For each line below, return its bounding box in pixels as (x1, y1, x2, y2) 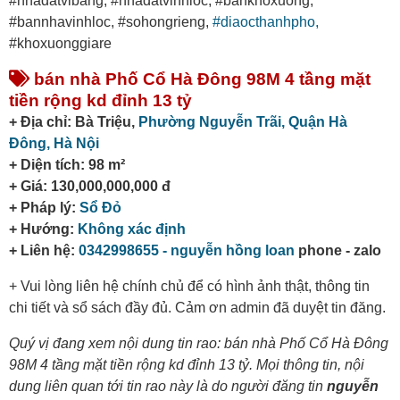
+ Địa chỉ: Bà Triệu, (9, 114, 138, 130)
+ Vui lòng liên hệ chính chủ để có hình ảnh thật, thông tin (9, 279, 370, 295)
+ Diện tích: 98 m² (9, 157, 125, 173)
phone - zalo (295, 243, 381, 259)
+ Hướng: (9, 221, 78, 237)
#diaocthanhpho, (212, 14, 319, 30)
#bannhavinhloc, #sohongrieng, (9, 14, 212, 30)
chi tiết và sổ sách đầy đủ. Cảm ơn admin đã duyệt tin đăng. (9, 300, 386, 316)
